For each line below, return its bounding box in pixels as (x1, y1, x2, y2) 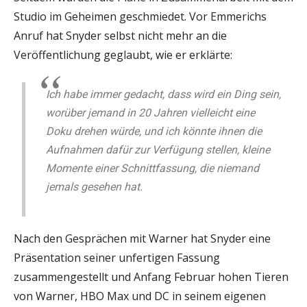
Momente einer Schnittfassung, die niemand (46, 161, 260, 175)
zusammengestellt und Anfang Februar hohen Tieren (14, 269, 288, 284)
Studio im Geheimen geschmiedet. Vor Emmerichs (14, 8, 267, 24)
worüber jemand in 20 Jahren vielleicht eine (46, 106, 256, 119)
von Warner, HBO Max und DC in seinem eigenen (14, 288, 266, 304)
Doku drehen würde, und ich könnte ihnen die (46, 124, 262, 138)
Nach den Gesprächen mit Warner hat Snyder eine (14, 230, 271, 246)
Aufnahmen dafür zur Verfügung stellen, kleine (46, 143, 271, 156)
